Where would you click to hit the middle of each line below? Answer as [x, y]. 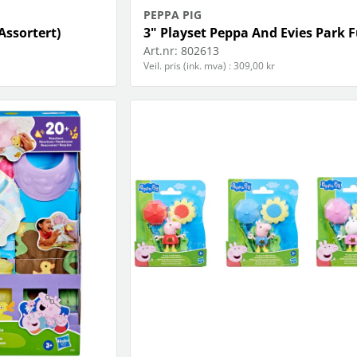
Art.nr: [160, 51]
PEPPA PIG [172, 15]
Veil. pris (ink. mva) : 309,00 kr [209, 66]
